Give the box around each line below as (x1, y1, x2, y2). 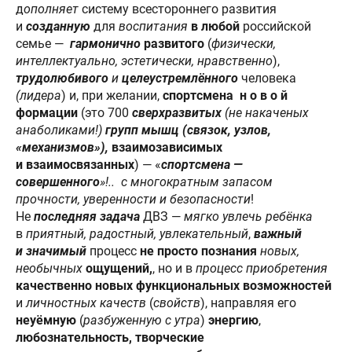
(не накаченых (225, 104, 309, 120)
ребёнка (266, 208, 313, 224)
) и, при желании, (61, 87, 163, 103)
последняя (34, 208, 97, 224)
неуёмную (16, 312, 76, 328)
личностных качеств (26, 295, 146, 310)
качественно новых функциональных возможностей (16, 277, 332, 293)
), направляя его (200, 295, 296, 310)
